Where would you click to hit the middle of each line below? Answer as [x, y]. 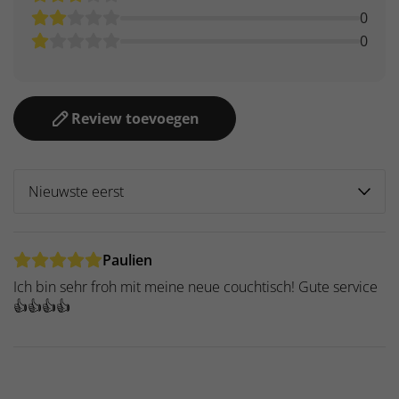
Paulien [127, 260]
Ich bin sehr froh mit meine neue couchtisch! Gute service [195, 287]
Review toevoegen [135, 118]
